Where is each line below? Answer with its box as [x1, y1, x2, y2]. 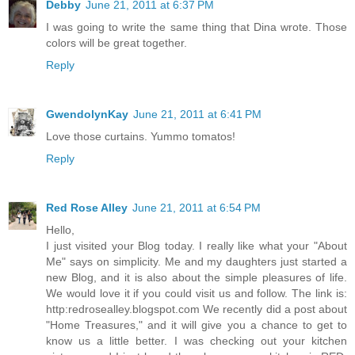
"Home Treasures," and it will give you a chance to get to [46, 318, 347, 331]
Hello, [46, 223, 74, 236]
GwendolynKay [46, 107, 128, 120]
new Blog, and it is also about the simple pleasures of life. [46, 270, 347, 284]
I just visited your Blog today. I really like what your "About [46, 239, 347, 252]
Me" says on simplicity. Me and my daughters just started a [46, 254, 347, 268]
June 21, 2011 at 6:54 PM [132, 200, 261, 214]
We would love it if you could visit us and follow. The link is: [46, 286, 347, 300]
